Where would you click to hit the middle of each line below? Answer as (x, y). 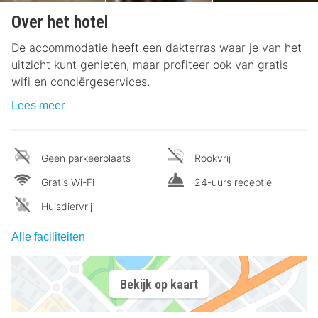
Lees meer (38, 106)
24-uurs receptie (233, 182)
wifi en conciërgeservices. (81, 82)
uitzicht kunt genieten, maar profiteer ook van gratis (150, 65)
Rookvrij (213, 158)
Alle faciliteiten (48, 237)
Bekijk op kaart (159, 284)
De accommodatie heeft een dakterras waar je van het (157, 48)
